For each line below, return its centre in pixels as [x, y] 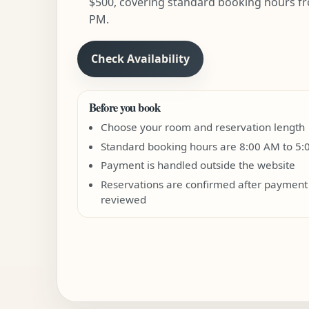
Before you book [124, 107]
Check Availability [140, 58]
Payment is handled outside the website [198, 165]
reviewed [124, 200]
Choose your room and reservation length [203, 127]
